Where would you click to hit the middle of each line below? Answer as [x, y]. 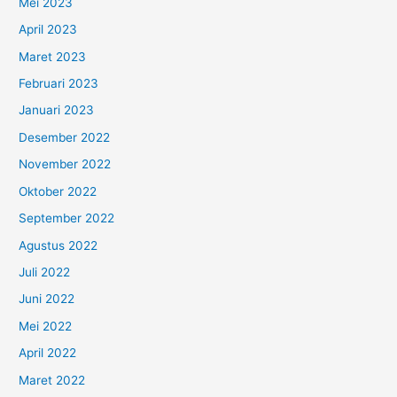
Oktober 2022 [58, 191]
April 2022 [48, 353]
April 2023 [48, 30]
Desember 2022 [65, 137]
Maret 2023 [53, 56]
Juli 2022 [45, 272]
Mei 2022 [46, 326]
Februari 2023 [59, 84]
